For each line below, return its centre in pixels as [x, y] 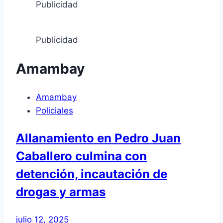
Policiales [55, 111]
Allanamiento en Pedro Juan [98, 138]
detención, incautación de [92, 174]
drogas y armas [61, 192]
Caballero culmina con [81, 156]
